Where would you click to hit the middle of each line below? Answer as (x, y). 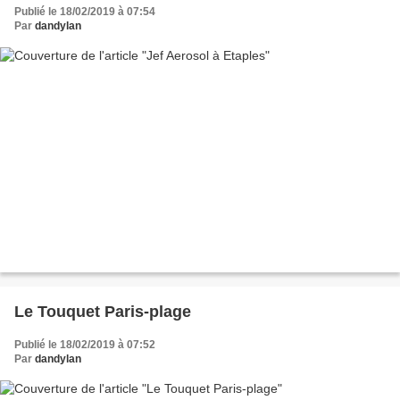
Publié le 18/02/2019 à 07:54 (85, 12)
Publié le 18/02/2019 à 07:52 (85, 344)
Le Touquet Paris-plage (103, 311)
